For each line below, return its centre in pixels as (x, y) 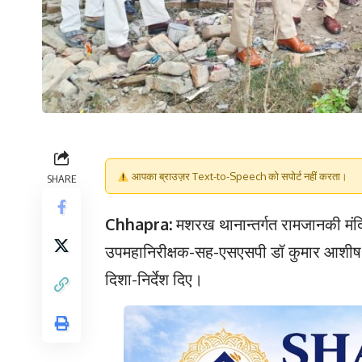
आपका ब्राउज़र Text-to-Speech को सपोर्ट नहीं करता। (238, 177)
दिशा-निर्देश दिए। (154, 279)
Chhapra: (141, 224)
